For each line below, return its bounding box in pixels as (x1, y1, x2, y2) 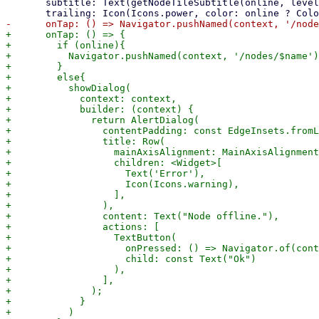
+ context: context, (6, 93, 177, 104)
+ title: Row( (6, 136, 165, 147)
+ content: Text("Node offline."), (6, 211, 279, 221)
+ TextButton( (6, 232, 177, 243)
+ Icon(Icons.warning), (6, 179, 239, 189)
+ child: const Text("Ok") (6, 253, 256, 264)
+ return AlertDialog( (6, 115, 199, 125)
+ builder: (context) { (6, 104, 194, 115)
